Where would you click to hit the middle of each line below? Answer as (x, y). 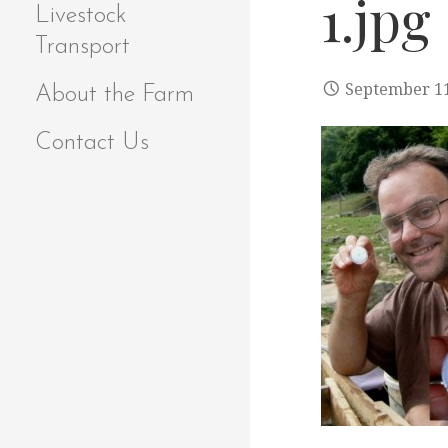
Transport (82, 47)
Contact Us (92, 143)
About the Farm (114, 95)
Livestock (81, 16)
